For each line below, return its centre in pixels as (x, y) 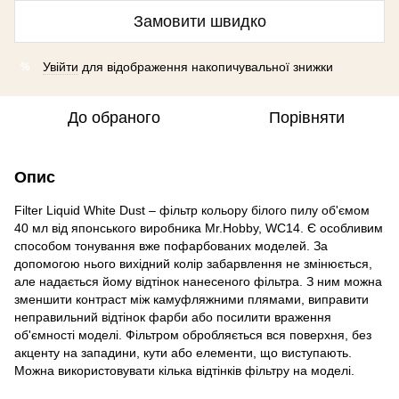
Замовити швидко (199, 21)
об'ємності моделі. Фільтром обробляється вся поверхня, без (193, 335)
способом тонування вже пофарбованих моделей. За (171, 246)
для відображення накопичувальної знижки (206, 67)
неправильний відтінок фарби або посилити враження (173, 317)
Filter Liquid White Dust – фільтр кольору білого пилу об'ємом (192, 210)
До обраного (114, 118)
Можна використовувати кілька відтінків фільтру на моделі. (184, 370)
